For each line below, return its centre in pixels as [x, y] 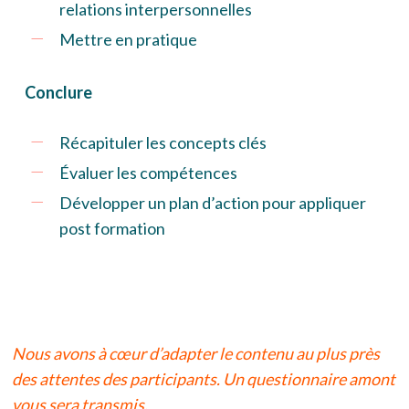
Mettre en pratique [128, 40]
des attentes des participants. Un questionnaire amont [204, 378]
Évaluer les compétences [148, 173]
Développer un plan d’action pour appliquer [212, 203]
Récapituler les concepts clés [163, 143]
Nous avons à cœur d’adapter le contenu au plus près [196, 353]
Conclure [58, 93]
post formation [112, 229]
